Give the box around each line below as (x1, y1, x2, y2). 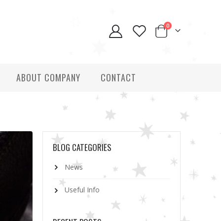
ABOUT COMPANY (16, 71, 80, 84)
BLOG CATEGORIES (53, 141, 111, 154)
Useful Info (65, 185, 100, 195)
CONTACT (100, 71, 136, 84)
